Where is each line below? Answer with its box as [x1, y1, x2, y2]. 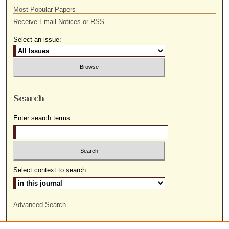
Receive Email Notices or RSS [13, 17, 105, 26]
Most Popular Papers [13, 5, 76, 13]
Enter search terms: [13, 113, 73, 122]
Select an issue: [13, 35, 62, 43]
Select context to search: [13, 166, 88, 174]
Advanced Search [13, 201, 66, 209]
